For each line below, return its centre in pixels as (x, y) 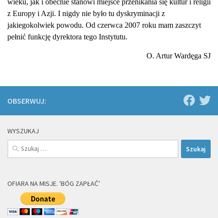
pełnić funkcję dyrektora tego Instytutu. (67, 37)
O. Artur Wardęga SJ (179, 56)
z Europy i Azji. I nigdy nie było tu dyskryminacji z (86, 13)
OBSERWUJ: (27, 101)
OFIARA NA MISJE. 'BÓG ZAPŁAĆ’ (54, 183)
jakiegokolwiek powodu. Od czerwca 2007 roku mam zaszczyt (104, 25)
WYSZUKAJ (23, 131)
